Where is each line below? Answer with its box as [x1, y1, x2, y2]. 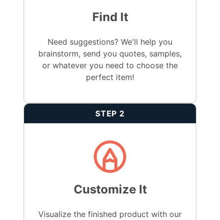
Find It [92, 10, 128, 25]
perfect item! [86, 72, 134, 82]
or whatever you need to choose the [42, 60, 178, 71]
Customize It [73, 182, 147, 197]
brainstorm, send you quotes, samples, [38, 49, 182, 59]
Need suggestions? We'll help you [48, 37, 172, 47]
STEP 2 [95, 109, 125, 119]
